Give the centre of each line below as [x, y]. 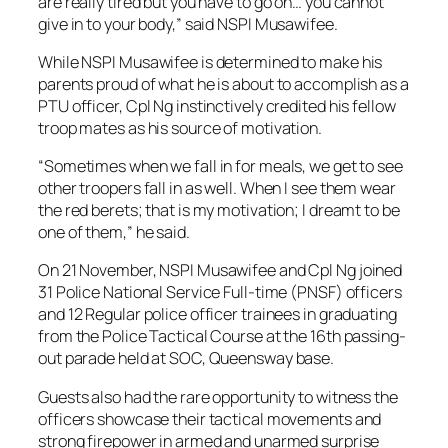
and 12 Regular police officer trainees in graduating [217, 314]
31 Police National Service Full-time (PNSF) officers [220, 292]
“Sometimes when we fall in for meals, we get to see [220, 166]
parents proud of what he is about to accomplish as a [223, 83]
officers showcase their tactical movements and [210, 418]
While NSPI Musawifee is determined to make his [210, 61]
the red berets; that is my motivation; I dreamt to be [219, 210]
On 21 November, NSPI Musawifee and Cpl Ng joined [220, 270]
